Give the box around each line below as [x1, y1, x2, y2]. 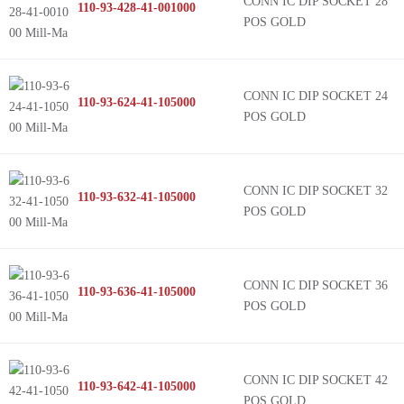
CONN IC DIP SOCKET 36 [243, 279, 388, 292]
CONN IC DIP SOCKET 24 [243, 89, 388, 103]
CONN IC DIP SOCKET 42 [243, 373, 388, 387]
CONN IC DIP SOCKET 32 [243, 184, 388, 197]
